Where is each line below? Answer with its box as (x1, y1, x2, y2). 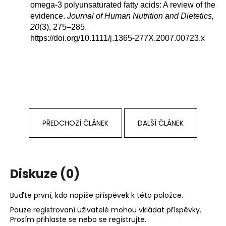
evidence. (30, 12, 67, 21)
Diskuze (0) (10, 165, 80, 183)
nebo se (77, 214, 109, 224)
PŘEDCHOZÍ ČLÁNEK (42, 118, 108, 129)
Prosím (10, 214, 36, 224)
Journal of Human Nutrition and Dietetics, (67, 12, 214, 21)
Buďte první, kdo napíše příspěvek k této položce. (10, 190, 183, 200)
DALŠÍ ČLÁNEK (138, 118, 184, 129)
